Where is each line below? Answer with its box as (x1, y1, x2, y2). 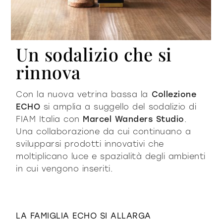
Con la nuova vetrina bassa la (16, 89, 152, 99)
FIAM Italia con (16, 114, 83, 124)
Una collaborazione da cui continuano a (16, 126, 191, 136)
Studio (156, 114, 184, 124)
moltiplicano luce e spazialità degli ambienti (16, 151, 206, 161)
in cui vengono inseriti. (16, 164, 113, 173)
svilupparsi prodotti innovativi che (16, 139, 164, 149)
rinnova (16, 59, 81, 84)
